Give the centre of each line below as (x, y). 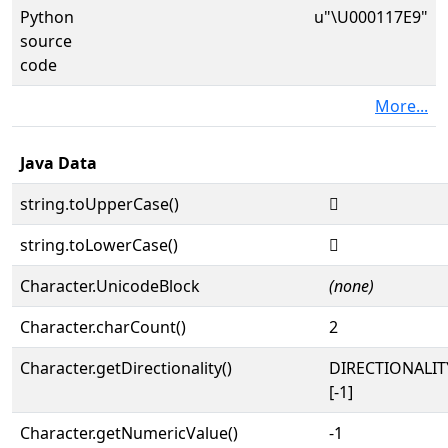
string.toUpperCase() (99, 204)
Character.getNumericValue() (129, 433)
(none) (351, 286)
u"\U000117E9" (371, 17)
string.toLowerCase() (99, 245)
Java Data (58, 163)
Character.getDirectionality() (126, 368)
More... (401, 106)
